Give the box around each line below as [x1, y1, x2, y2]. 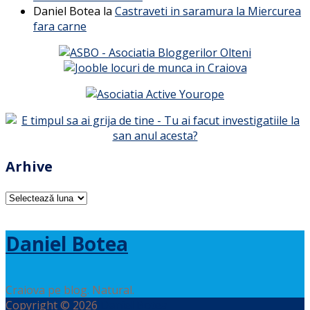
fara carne [33, 18, 86, 34]
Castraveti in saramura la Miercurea [115, 3, 301, 19]
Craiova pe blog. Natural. [6, 282, 134, 298]
